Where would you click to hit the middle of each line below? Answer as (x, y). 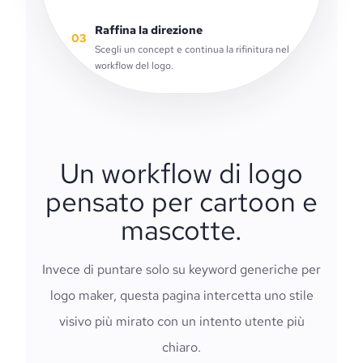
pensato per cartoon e (181, 201)
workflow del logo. (134, 66)
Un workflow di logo (181, 173)
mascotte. (181, 230)
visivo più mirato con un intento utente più (181, 321)
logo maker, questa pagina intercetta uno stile (181, 295)
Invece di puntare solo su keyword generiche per (181, 269)
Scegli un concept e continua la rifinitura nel (192, 49)
